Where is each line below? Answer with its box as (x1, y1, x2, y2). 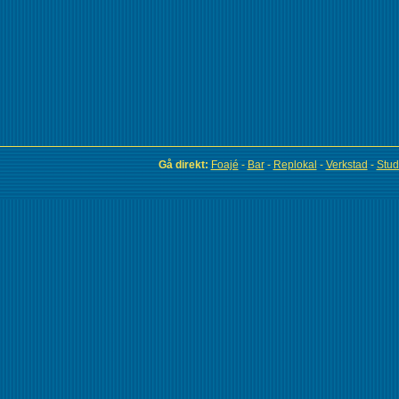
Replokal (273, 159, 317, 171)
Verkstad (325, 159, 368, 171)
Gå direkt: (158, 159, 208, 171)
